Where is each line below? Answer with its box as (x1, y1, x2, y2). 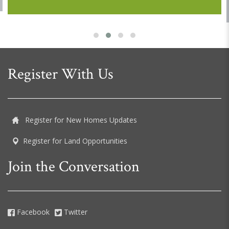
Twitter (62, 207, 87, 217)
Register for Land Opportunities (23, 136, 127, 146)
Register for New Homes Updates (23, 115, 137, 125)
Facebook (15, 207, 50, 217)
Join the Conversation (8, 157, 140, 177)
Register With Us (8, 64, 113, 85)
